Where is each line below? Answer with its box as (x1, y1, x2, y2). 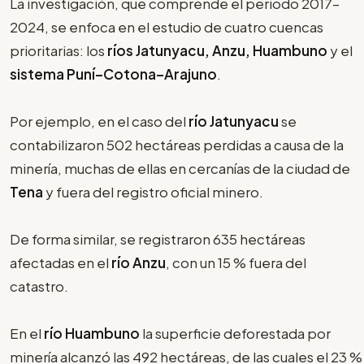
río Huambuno (44, 323, 140, 342)
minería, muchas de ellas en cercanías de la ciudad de (10, 158, 350, 177)
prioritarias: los (10, 41, 105, 59)
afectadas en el (10, 253, 111, 271)
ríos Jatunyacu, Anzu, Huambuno (105, 41, 327, 59)
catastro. (10, 276, 68, 295)
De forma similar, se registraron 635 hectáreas (10, 229, 305, 248)
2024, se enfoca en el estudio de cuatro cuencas (10, 17, 323, 36)
